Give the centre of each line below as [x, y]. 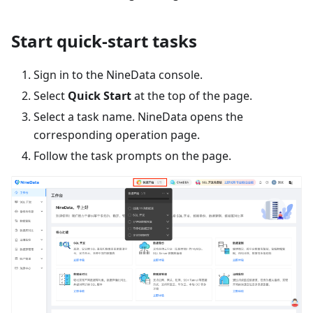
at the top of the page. [192, 96]
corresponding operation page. [117, 135]
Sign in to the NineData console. [118, 75]
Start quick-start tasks [104, 41]
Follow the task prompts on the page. [132, 156]
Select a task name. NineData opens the [138, 117]
